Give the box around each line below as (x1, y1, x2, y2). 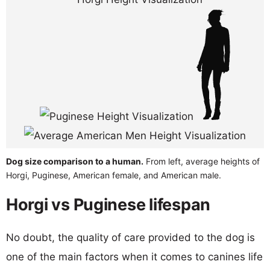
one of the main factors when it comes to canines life (6, 250, 263, 263)
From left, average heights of (143, 155, 260, 166)
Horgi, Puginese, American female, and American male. (6, 169, 221, 180)
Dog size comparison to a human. (6, 155, 143, 166)
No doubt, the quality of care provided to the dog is (6, 231, 255, 243)
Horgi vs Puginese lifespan (6, 194, 210, 215)
